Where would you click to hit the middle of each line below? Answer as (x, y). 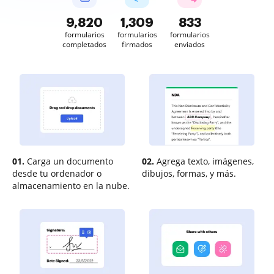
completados (84, 44)
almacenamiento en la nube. (71, 186)
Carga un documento (69, 161)
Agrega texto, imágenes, (204, 161)
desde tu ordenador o (57, 173)
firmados (137, 44)
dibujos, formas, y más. (189, 173)
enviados (190, 44)
